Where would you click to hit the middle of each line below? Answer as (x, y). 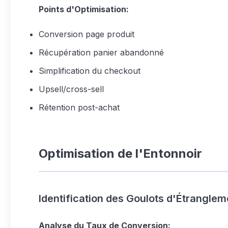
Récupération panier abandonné (101, 52)
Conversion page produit (87, 34)
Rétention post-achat (79, 107)
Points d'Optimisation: (84, 9)
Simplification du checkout (90, 71)
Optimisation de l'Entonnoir (120, 153)
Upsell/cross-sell (71, 89)
